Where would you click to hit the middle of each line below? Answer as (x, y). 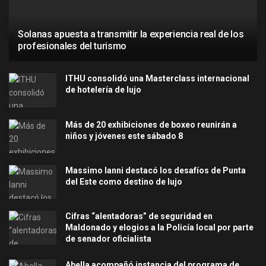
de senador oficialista (108, 239)
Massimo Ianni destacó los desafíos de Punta (156, 170)
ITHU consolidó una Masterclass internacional (157, 79)
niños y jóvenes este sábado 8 (124, 136)
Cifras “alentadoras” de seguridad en (139, 216)
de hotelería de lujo (103, 90)
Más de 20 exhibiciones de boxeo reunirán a (151, 124)
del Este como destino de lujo (124, 181)
